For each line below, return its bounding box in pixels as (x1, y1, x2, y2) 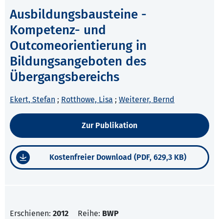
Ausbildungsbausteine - (10, 7, 147, 22)
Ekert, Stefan (10, 95, 55, 105)
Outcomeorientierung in (10, 38, 147, 54)
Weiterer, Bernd (119, 95, 175, 105)
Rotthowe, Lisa (61, 95, 113, 105)
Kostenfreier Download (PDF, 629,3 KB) (49, 153, 186, 162)
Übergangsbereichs (10, 69, 119, 85)
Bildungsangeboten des (10, 54, 146, 69)
